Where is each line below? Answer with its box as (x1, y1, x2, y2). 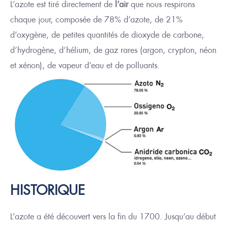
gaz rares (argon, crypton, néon (102, 44, 216, 56)
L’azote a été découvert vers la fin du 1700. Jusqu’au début (10, 211, 216, 222)
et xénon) (10, 60, 42, 71)
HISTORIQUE (10, 181, 85, 199)
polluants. (126, 60, 160, 71)
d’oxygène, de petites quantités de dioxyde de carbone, (10, 29, 204, 41)
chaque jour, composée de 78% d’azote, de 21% (10, 14, 183, 25)
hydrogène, (17, 44, 59, 56)
